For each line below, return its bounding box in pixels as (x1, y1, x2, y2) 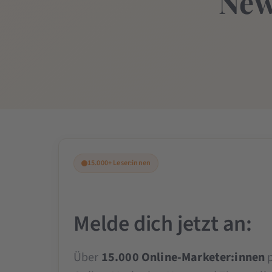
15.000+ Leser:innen (87, 157, 151, 168)
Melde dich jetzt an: (73, 208, 252, 239)
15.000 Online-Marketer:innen (101, 248, 265, 266)
